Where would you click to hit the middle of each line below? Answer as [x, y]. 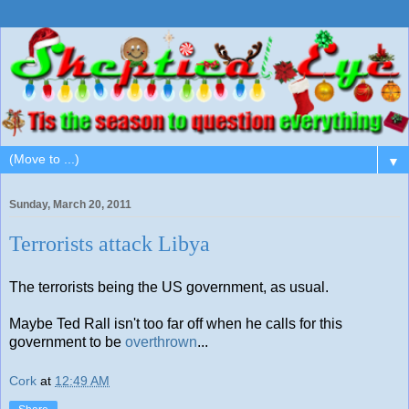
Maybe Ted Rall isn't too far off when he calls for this [176, 323]
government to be [67, 341]
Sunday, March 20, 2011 [70, 205]
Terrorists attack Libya [110, 244]
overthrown [161, 341]
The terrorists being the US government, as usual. [169, 287]
